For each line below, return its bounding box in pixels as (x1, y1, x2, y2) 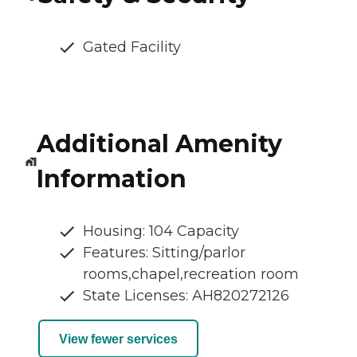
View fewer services (59, 331, 178, 346)
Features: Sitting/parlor (83, 244, 245, 262)
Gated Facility (83, 38, 181, 57)
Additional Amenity (36, 129, 282, 159)
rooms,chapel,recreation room (83, 265, 299, 284)
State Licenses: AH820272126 (83, 287, 289, 305)
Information (36, 164, 186, 194)
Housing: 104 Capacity (83, 222, 239, 241)
